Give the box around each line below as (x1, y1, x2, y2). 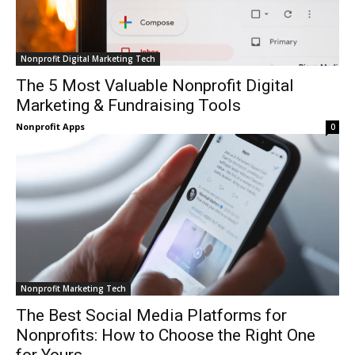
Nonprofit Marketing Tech (21, 283, 126, 294)
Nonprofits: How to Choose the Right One (16, 326, 315, 345)
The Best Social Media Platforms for (16, 306, 287, 325)
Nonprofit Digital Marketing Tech (21, 53, 155, 64)
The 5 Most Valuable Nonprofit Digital (16, 76, 294, 95)
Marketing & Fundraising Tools (16, 96, 241, 115)
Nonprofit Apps (16, 120, 85, 132)
